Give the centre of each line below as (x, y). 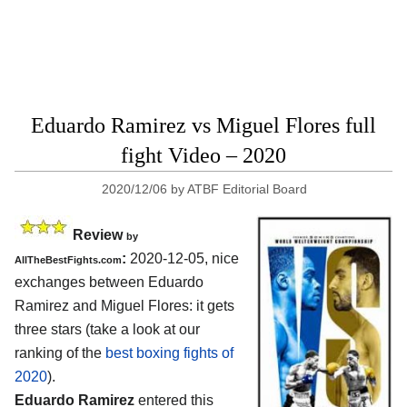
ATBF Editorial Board (248, 189)
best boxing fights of (169, 352)
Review (99, 234)
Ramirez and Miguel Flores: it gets (124, 305)
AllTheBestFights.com (68, 259)
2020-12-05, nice (183, 258)
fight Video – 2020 (203, 155)
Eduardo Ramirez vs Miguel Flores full (203, 125)
